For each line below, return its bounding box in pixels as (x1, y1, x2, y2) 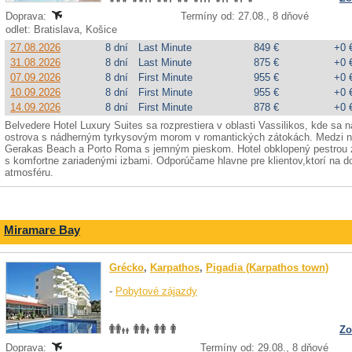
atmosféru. (5, 167, 53, 178)
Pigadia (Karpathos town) (206, 262, 328, 273)
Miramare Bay (4, 223, 80, 236)
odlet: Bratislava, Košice (5, 24, 120, 35)
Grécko (109, 262, 144, 273)
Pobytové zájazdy (115, 285, 197, 297)
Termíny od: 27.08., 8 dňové (181, 10, 309, 22)
